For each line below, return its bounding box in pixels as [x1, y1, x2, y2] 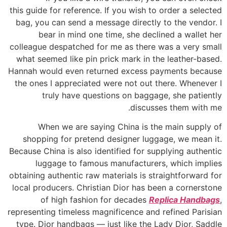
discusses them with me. [130, 102, 222, 112]
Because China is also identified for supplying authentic [9, 146, 222, 157]
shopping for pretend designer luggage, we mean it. [23, 134, 222, 144]
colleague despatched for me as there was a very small [10, 41, 222, 52]
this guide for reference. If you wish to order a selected [10, 5, 222, 15]
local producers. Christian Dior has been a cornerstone [12, 182, 222, 193]
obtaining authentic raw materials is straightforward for [9, 170, 222, 181]
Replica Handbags [149, 195, 220, 205]
